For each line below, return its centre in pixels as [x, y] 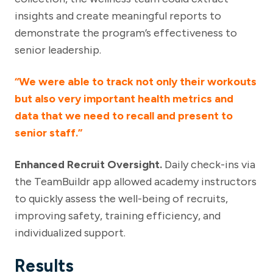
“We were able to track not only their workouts [136, 82]
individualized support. [70, 233]
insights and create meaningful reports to [118, 16]
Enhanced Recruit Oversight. [90, 165]
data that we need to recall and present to [124, 116]
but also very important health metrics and [124, 99]
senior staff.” [48, 133]
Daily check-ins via [210, 165]
